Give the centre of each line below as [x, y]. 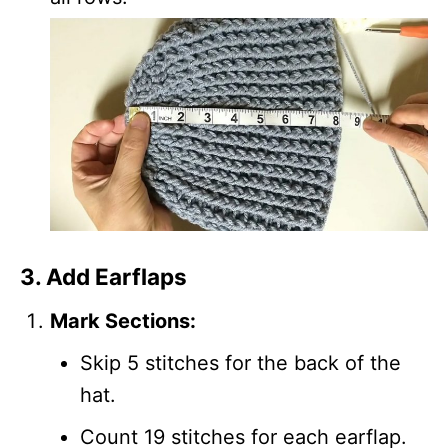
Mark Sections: [123, 320]
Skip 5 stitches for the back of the [240, 362]
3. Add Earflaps [103, 276]
